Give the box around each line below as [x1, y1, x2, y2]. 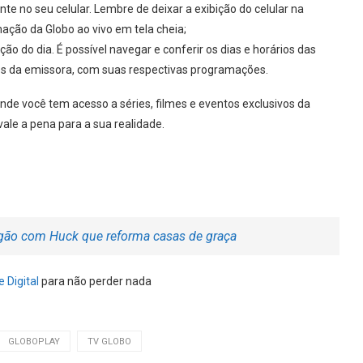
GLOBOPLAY [8, 335, 60, 347]
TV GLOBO [88, 335, 131, 347]
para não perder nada [39, 274, 152, 288]
